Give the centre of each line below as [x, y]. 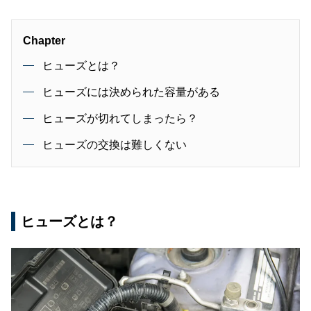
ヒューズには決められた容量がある [131, 92]
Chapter [44, 41]
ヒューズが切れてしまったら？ [120, 119]
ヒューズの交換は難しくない [115, 145]
